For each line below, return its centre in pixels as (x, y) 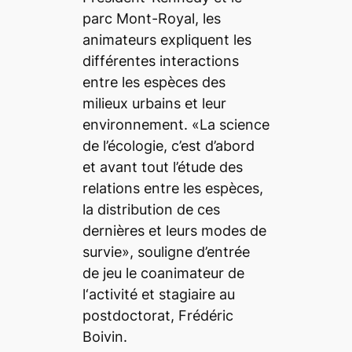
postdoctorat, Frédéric (158, 315)
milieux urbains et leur (154, 103)
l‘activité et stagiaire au (158, 294)
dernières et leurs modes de (174, 230)
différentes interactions (160, 60)
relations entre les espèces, (172, 188)
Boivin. (104, 336)
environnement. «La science (176, 124)
